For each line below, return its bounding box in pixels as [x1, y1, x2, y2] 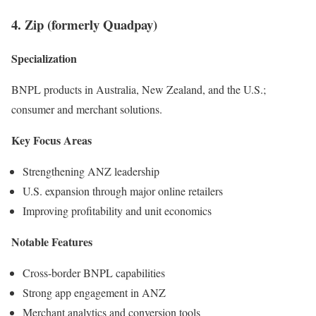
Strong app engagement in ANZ [23, 285, 166, 300]
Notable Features [11, 233, 92, 250]
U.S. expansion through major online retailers [23, 183, 223, 199]
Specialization [11, 50, 77, 67]
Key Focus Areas [11, 132, 92, 149]
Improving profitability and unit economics [23, 203, 212, 219]
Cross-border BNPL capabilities [23, 265, 165, 281]
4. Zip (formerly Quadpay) [11, 14, 157, 34]
